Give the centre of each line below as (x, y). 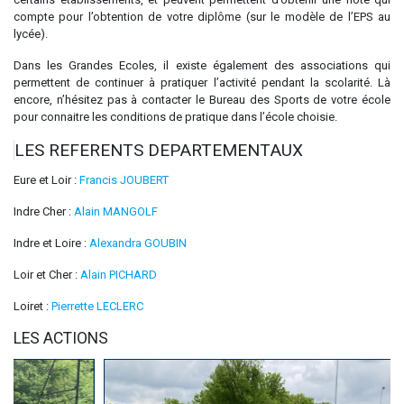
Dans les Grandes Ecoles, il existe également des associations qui (202, 66)
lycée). (31, 34)
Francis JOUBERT (124, 180)
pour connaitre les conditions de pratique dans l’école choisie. (175, 117)
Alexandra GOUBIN (138, 243)
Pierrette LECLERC (97, 307)
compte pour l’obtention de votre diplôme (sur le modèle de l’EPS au (202, 17)
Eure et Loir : (46, 180)
